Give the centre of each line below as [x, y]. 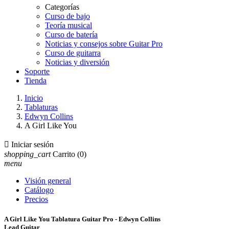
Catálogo [39, 190]
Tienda [36, 81]
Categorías [62, 7]
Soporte [37, 71]
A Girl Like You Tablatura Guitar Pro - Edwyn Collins [82, 219]
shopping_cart [27, 154]
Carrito [64, 154]
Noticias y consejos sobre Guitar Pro [104, 44]
